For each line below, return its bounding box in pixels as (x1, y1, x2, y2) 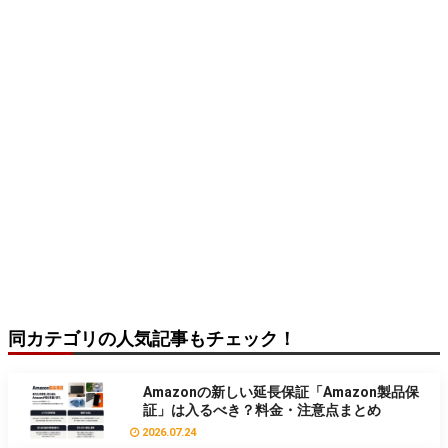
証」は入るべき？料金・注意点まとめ (143, 402, 382, 419)
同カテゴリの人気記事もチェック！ (8, 328, 296, 350)
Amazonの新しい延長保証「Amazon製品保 (143, 384, 420, 401)
